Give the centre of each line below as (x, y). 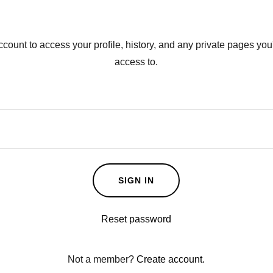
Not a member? (101, 259)
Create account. (171, 259)
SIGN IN (136, 180)
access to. (136, 62)
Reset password (136, 219)
